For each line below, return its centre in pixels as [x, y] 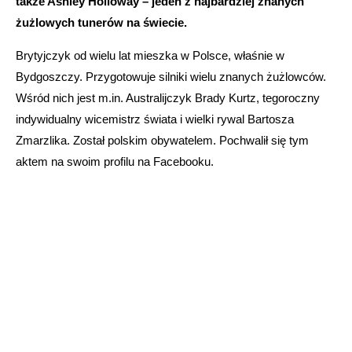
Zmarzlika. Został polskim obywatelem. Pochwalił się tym [162, 140]
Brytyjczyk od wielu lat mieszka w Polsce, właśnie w [150, 55]
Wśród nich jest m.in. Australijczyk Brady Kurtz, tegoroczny [168, 97]
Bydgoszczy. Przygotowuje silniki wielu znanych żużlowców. [171, 76]
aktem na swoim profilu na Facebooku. [115, 161]
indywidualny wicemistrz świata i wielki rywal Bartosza [155, 119]
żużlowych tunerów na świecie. [101, 22]
